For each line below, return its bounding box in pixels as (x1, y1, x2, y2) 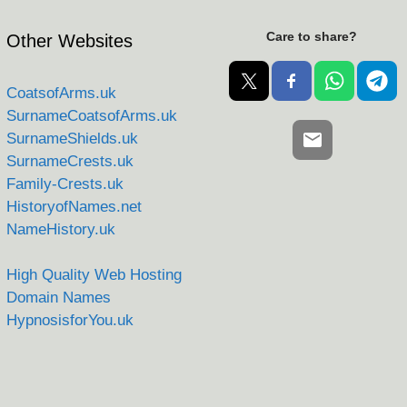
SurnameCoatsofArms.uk (5, 106, 177, 124)
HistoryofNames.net (5, 197, 142, 215)
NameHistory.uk (5, 220, 115, 238)
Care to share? (265, 28, 357, 44)
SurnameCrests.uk (5, 152, 134, 170)
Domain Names (5, 288, 111, 306)
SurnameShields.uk (5, 129, 138, 147)
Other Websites (5, 30, 133, 51)
